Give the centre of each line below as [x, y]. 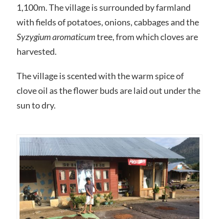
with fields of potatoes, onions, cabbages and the [108, 22]
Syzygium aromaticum [56, 36]
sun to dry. [36, 105]
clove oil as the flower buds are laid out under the [108, 90]
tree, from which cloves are [146, 36]
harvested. [36, 51]
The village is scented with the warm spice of [100, 76]
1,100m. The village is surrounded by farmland [103, 7]
